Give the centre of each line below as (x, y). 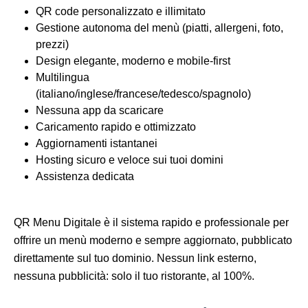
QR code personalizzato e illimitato (121, 12)
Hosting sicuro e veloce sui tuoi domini (130, 160)
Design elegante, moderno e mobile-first (133, 61)
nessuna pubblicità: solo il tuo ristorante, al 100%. (134, 276)
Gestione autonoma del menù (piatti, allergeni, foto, (159, 28)
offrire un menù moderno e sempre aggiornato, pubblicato (153, 241)
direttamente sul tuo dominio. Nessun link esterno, (135, 258)
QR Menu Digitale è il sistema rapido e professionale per (151, 223)
